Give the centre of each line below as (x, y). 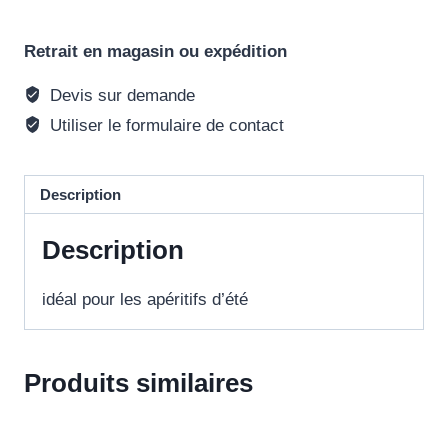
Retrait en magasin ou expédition (155, 52)
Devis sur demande (120, 96)
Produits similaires (138, 383)
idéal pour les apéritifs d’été (145, 300)
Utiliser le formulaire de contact (165, 126)
